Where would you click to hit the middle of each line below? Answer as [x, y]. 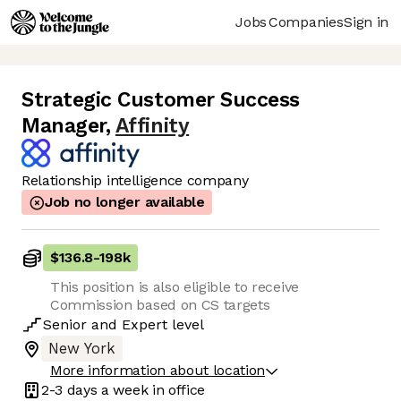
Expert [145, 325]
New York [82, 349]
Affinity [152, 126]
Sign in [366, 21]
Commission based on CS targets [160, 305]
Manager [64, 126]
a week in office [151, 389]
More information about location [158, 371]
